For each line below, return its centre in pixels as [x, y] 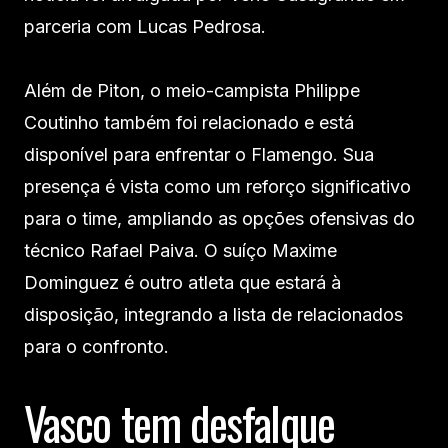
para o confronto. [96, 346]
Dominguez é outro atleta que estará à [182, 282]
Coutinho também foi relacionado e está [189, 122]
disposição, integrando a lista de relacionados [213, 314]
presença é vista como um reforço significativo [217, 186]
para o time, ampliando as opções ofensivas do [219, 218]
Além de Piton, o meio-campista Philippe [192, 90]
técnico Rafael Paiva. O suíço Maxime [180, 250]
